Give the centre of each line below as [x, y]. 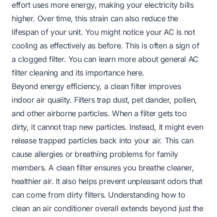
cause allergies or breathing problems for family [95, 154]
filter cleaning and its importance [70, 72]
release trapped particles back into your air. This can [103, 140]
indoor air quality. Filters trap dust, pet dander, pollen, [104, 100]
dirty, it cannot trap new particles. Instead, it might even [108, 127]
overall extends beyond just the [148, 208]
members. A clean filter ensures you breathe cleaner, [103, 167]
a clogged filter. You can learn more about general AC [105, 59]
